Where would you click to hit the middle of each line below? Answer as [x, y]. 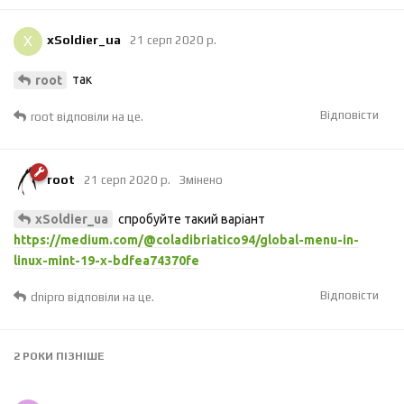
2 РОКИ [33, 357]
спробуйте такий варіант [190, 219]
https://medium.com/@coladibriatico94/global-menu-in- [186, 240]
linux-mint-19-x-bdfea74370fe [106, 261]
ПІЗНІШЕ [78, 357]
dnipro [48, 298]
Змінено [201, 179]
